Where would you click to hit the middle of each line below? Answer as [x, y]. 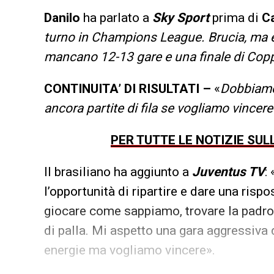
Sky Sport [181, 17]
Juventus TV [228, 172]
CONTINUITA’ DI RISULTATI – [128, 88]
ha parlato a [116, 17]
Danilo [62, 17]
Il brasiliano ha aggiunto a [118, 172]
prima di [235, 17]
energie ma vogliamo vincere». [130, 250]
